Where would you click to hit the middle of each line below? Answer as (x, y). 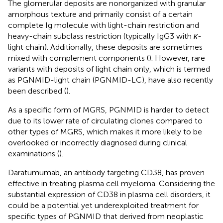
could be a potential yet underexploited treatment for (103, 205)
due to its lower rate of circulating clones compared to (105, 120)
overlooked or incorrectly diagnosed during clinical (98, 142)
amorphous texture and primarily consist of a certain (100, 14)
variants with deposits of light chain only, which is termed (109, 69)
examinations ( (34, 153)
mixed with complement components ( (78, 58)
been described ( (37, 91)
